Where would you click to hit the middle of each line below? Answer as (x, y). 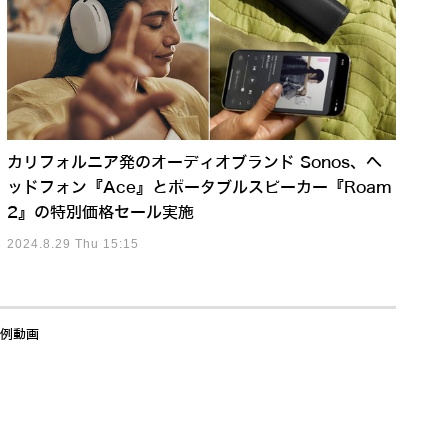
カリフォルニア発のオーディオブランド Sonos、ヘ (194, 163)
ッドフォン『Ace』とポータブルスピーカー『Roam (199, 188)
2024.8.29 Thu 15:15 (72, 244)
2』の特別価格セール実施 (100, 213)
